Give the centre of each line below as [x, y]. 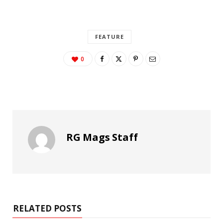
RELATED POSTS [47, 208]
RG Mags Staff [102, 137]
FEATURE [110, 36]
